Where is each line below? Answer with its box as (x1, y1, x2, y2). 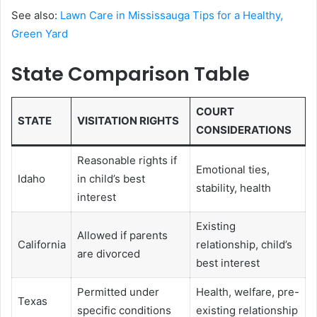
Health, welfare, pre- (195, 284, 299, 299)
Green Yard (11, 27, 68, 41)
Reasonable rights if (76, 153, 177, 167)
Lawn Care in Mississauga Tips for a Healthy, (60, 8, 283, 23)
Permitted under (76, 284, 159, 299)
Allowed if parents (76, 228, 168, 242)
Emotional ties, (195, 162, 270, 176)
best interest (195, 255, 260, 270)
